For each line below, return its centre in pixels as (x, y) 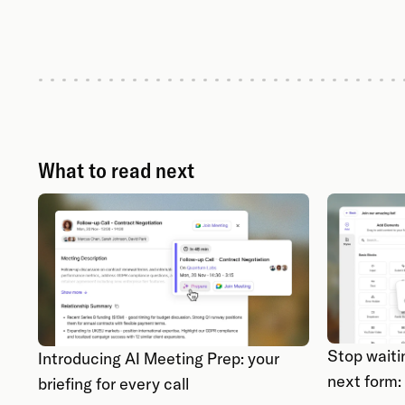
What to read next (116, 170)
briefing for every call (113, 383)
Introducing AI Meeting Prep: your (159, 358)
